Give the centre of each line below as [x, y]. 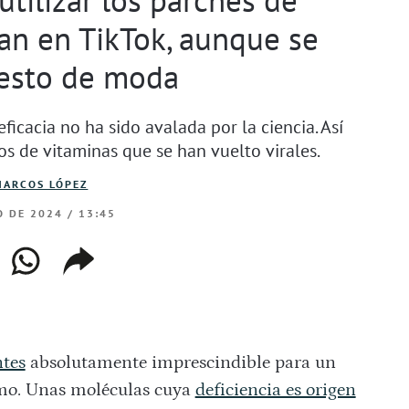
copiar [92, 256]
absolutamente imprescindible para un [180, 363]
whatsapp [56, 256]
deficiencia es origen [275, 390]
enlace [93, 280]
